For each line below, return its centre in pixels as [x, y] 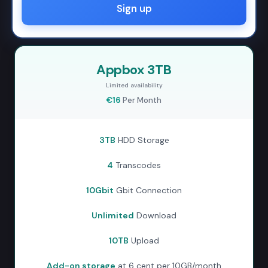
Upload [144, 240]
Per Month [141, 100]
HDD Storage [142, 140]
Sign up [134, 8]
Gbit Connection [148, 190]
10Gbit [100, 190]
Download [155, 215]
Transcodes [137, 165]
